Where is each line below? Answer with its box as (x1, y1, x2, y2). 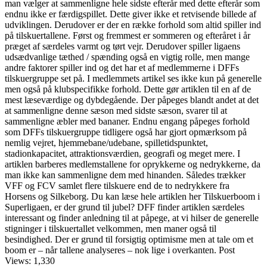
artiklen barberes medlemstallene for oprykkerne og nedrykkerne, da (5, 159, 260, 169)
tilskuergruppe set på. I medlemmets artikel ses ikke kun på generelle (5, 73, 262, 83)
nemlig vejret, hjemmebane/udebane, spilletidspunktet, (5, 137, 208, 148)
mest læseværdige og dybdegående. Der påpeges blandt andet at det (5, 94, 259, 105)
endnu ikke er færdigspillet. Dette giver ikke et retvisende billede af (5, 8, 256, 19)
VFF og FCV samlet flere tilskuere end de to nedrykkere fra (5, 180, 229, 191)
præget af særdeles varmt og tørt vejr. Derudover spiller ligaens (5, 41, 240, 51)
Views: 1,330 (5, 255, 55, 266)
